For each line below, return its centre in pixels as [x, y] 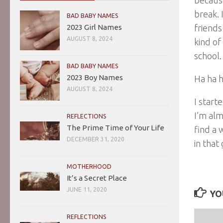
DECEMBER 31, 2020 [96, 139]
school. [208, 56]
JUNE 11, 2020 [87, 189]
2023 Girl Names [94, 27]
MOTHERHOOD [89, 166]
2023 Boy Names [95, 77]
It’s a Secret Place [97, 178]
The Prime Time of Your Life [115, 127]
